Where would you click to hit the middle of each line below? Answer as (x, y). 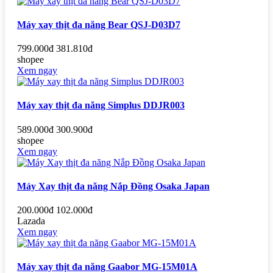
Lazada (31, 221)
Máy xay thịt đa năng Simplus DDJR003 (101, 105)
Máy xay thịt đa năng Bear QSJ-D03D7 (99, 24)
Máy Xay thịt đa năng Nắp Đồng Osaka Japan (113, 186)
